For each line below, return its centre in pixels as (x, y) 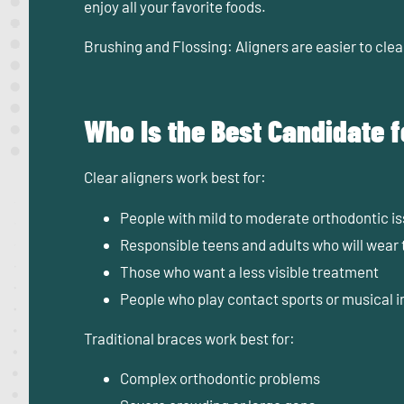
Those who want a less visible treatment (249, 271)
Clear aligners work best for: (175, 177)
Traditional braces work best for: (189, 339)
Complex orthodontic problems (220, 378)
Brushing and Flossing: (158, 46)
